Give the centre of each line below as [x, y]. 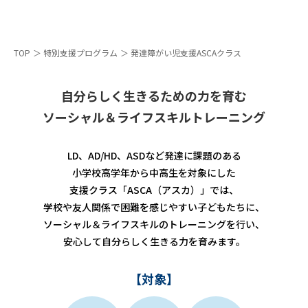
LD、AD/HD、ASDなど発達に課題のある [154, 155]
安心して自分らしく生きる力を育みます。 [154, 241]
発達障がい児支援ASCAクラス [186, 53]
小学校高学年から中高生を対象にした [154, 173]
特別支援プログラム [80, 53]
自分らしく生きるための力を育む [154, 96]
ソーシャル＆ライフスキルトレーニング [154, 117]
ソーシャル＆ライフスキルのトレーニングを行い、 [154, 224]
